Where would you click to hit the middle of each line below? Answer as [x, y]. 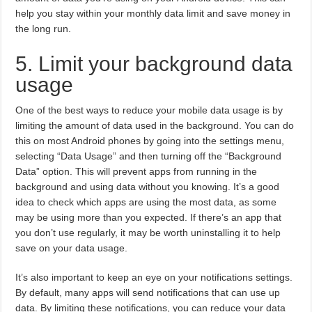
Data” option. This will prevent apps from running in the [136, 172]
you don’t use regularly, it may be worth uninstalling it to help [148, 233]
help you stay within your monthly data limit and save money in [153, 14]
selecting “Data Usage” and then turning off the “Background [149, 156]
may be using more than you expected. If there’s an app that [149, 218]
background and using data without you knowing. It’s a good [148, 187]
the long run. [44, 29]
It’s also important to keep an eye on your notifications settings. [154, 278]
